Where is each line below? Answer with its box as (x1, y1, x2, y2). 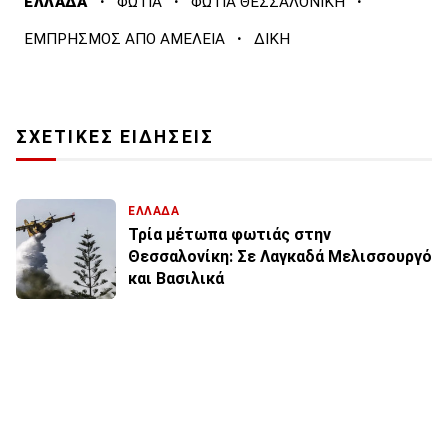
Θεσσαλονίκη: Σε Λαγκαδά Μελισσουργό (128, 247, 432, 267)
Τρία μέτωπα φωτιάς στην (128, 225, 331, 245)
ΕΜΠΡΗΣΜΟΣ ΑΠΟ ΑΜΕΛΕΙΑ (24, 30, 225, 49)
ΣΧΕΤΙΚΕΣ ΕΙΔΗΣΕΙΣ (16, 127, 214, 148)
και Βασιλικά (128, 269, 224, 289)
